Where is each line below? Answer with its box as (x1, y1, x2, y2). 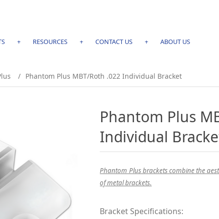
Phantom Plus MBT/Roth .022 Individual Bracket (25, 71, 182, 81)
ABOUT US (160, 37, 190, 46)
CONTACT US (95, 37, 132, 46)
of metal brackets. (100, 178, 152, 187)
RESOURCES (32, 37, 67, 46)
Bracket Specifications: (100, 206, 184, 217)
